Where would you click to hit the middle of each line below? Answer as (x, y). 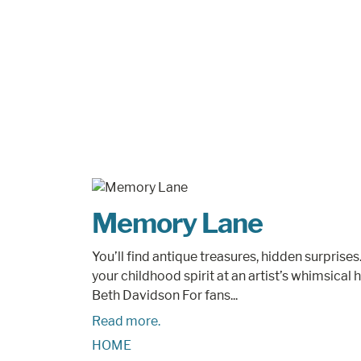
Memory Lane (177, 223)
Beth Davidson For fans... (165, 295)
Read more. (126, 321)
